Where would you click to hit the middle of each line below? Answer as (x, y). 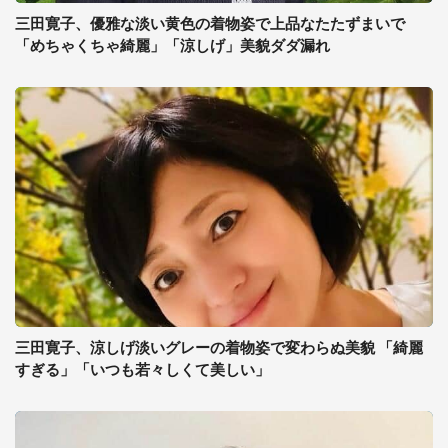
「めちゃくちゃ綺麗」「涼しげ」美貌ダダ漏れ (172, 46)
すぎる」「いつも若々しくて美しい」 (142, 370)
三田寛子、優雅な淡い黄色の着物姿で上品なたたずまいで (210, 24)
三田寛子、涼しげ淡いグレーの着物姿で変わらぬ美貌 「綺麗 (219, 348)
